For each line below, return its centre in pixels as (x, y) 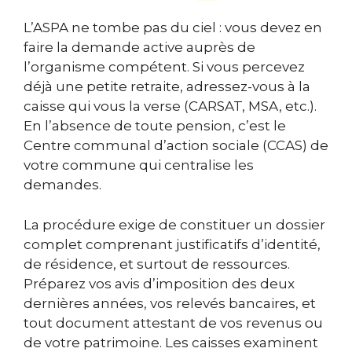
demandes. (62, 185)
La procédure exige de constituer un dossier (174, 224)
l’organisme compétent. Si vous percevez (164, 67)
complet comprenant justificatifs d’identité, (172, 244)
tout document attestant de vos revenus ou (173, 323)
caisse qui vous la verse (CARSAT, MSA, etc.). (170, 106)
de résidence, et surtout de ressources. (157, 264)
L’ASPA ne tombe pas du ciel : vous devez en (173, 28)
